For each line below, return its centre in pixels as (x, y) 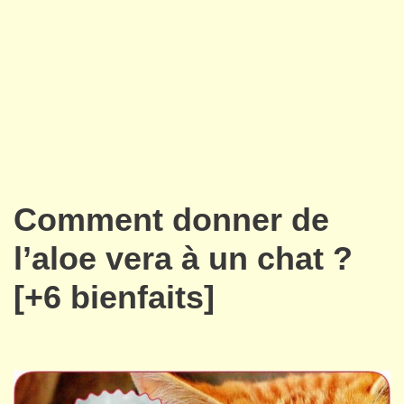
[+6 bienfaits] (114, 297)
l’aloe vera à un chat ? (183, 258)
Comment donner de (171, 220)
